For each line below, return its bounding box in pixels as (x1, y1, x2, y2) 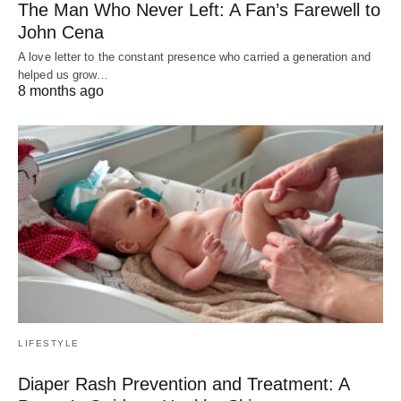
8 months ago (18, 82, 104, 98)
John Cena (18, 21, 104, 42)
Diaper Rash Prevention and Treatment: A (18, 374, 349, 395)
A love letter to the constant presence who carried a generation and (18, 49, 371, 64)
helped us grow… (18, 67, 109, 81)
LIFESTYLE (18, 338, 80, 349)
